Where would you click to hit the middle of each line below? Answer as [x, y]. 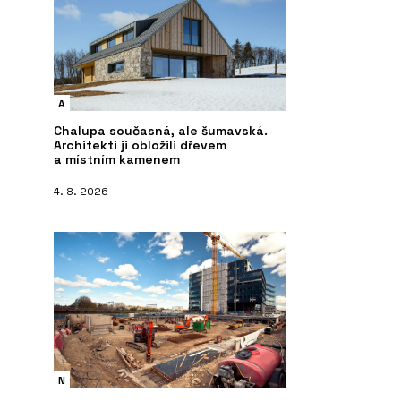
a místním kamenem [117, 160]
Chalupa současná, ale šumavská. [161, 131]
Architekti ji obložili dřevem [140, 145]
